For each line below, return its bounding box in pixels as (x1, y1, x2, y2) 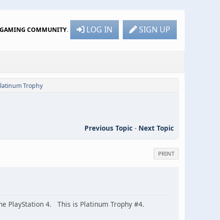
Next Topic (138, 123, 174, 133)
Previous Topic (84, 123, 133, 133)
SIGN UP (139, 24, 170, 35)
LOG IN (86, 24, 112, 35)
